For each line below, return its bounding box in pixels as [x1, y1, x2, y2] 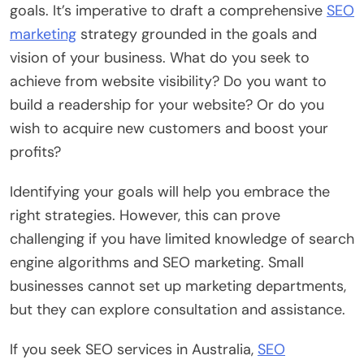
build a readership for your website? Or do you [10, 94, 324, 115]
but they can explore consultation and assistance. [10, 299, 345, 319]
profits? [10, 141, 61, 162]
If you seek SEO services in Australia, [10, 339, 258, 359]
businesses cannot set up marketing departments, [10, 275, 346, 296]
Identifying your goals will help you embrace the [10, 181, 330, 201]
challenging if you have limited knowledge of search [10, 228, 354, 249]
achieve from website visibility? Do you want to [10, 71, 327, 91]
